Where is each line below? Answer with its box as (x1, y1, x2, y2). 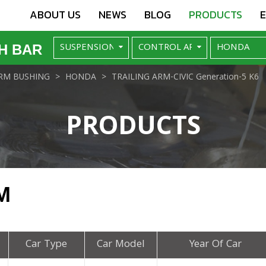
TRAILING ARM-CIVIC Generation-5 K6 (112, 70, 259, 85)
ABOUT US (30, 7, 81, 23)
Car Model (96, 236, 145, 254)
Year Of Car (189, 236, 242, 254)
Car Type (26, 236, 68, 254)
